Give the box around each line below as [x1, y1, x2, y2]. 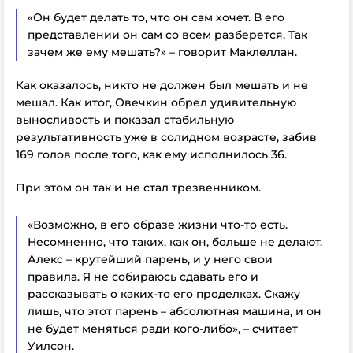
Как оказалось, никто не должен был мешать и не [16, 78, 308, 92]
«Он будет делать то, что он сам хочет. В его [28, 10, 284, 24]
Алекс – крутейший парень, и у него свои [28, 252, 273, 266]
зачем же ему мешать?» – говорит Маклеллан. [28, 45, 297, 59]
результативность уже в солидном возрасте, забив [16, 130, 317, 144]
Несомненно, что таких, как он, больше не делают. [28, 235, 322, 249]
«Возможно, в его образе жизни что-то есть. [28, 217, 288, 232]
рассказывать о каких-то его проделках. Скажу [28, 287, 300, 301]
